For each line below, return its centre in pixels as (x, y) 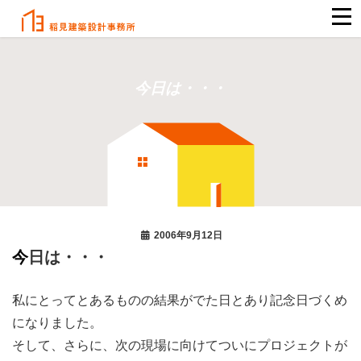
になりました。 (57, 323)
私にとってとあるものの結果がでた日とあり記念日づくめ (180, 301)
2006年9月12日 (188, 235)
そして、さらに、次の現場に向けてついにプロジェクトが (180, 346)
